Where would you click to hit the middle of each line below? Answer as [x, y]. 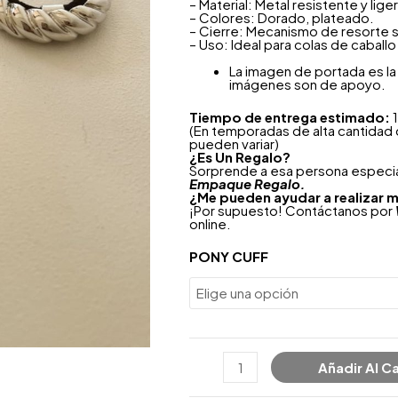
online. [210, 224]
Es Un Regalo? [243, 157]
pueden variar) [234, 144]
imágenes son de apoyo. [307, 84]
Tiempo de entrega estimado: [289, 117]
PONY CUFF [228, 257]
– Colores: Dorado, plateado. [281, 17]
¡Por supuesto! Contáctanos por [292, 211]
